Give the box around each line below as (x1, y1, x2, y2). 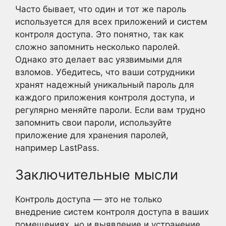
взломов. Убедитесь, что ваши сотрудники (15, 67, 195, 77)
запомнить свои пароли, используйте (15, 117, 172, 128)
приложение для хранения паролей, (15, 130, 168, 140)
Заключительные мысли (15, 166, 178, 183)
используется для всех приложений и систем (15, 16, 207, 27)
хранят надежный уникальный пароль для (15, 79, 194, 90)
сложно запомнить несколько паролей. (15, 41, 180, 52)
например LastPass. (15, 142, 99, 153)
